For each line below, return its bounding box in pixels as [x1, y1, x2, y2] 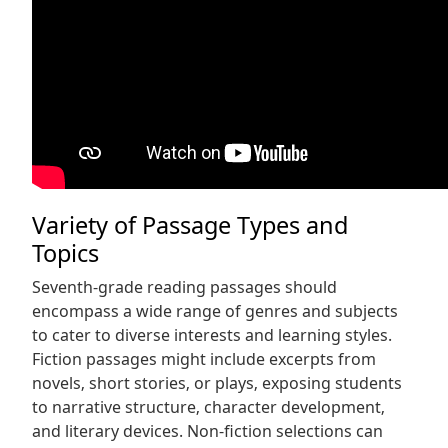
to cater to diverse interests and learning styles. [32, 324, 392, 346]
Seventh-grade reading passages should [32, 276, 337, 298]
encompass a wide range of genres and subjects [32, 300, 398, 322]
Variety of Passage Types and [32, 209, 348, 241]
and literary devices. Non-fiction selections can [32, 420, 383, 442]
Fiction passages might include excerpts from [32, 348, 376, 370]
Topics [32, 237, 99, 269]
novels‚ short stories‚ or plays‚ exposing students [32, 372, 402, 394]
